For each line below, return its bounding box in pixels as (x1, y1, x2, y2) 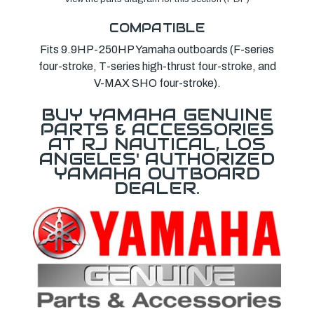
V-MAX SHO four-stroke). (93, 76, 221, 89)
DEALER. (114, 177, 200, 199)
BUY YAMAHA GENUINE (41, 103, 273, 125)
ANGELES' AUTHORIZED (39, 147, 275, 170)
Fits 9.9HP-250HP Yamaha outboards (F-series (40, 43, 274, 55)
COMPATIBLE (109, 19, 205, 36)
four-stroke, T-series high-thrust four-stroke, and (38, 60, 276, 72)
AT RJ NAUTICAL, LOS (48, 132, 266, 155)
